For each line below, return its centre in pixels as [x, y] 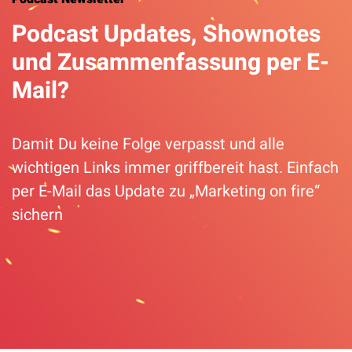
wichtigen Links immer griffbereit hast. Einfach [175, 168]
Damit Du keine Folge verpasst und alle [148, 144]
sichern [37, 215]
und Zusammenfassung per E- [170, 63]
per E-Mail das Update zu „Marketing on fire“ [166, 191]
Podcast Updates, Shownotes [166, 35]
